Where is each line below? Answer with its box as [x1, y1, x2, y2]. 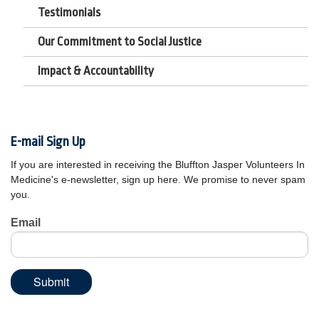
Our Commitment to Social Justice [37, 35, 202, 49]
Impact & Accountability [37, 64, 154, 78]
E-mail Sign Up [11, 135, 85, 150]
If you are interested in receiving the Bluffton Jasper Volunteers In [11, 159, 305, 171]
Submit [33, 273, 69, 291]
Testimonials [37, 6, 100, 20]
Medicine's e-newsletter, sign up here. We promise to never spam [11, 174, 305, 186]
